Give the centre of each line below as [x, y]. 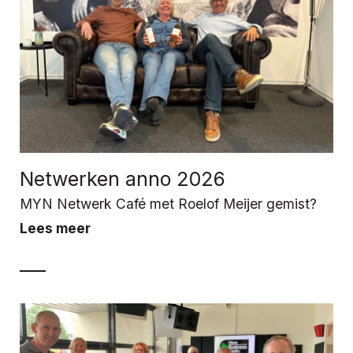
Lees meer [55, 228]
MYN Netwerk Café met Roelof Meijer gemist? [168, 203]
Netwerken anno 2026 [123, 178]
